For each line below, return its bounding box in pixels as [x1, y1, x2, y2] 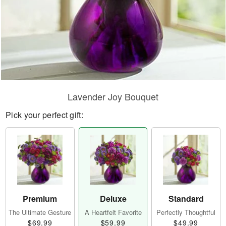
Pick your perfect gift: [6, 109, 83, 121]
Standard [168, 193, 204, 205]
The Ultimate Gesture [9, 207, 72, 217]
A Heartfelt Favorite [84, 207, 142, 217]
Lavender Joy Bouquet [68, 90, 158, 103]
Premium [23, 193, 58, 205]
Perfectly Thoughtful [156, 207, 216, 217]
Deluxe [99, 193, 127, 205]
